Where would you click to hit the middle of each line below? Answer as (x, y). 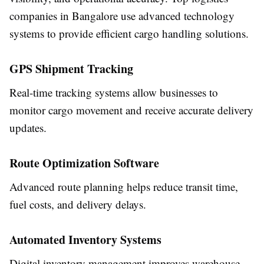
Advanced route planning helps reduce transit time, (124, 187)
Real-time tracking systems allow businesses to (114, 93)
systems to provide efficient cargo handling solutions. (129, 34)
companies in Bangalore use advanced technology (122, 16)
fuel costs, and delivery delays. (78, 204)
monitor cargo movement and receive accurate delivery (131, 110)
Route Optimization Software (84, 163)
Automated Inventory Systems (85, 240)
